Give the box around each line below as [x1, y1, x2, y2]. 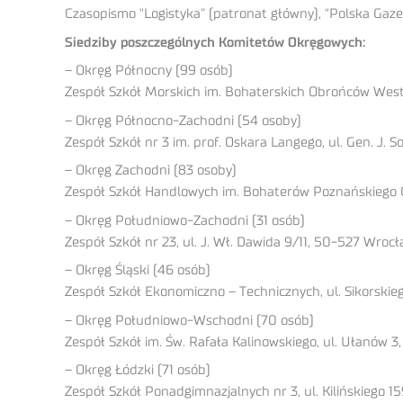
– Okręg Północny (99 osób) [65, 64, 233, 78]
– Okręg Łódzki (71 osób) [65, 363, 210, 378]
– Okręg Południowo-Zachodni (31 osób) [65, 213, 305, 228]
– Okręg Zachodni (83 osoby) [65, 164, 237, 178]
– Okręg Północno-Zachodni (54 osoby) [65, 113, 301, 128]
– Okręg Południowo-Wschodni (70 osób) [65, 313, 314, 327]
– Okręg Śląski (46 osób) [65, 264, 210, 278]
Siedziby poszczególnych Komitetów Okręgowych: [65, 35, 365, 49]
